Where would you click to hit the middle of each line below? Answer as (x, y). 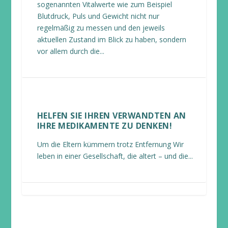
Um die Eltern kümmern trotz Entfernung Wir (110, 144)
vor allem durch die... (70, 51)
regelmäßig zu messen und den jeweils (101, 28)
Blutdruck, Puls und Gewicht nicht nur (98, 16)
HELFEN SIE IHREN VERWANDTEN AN (111, 116)
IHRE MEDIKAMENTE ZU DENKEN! (105, 126)
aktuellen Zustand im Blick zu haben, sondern (111, 39)
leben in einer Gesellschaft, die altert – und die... (115, 156)
